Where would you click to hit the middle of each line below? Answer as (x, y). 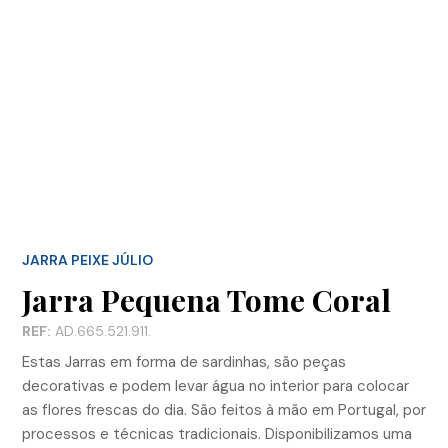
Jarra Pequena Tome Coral (206, 299)
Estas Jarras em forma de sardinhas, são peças (184, 361)
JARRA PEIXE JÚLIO (87, 260)
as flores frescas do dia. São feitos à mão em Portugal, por (224, 409)
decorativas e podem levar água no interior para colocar (215, 385)
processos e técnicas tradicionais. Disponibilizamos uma (217, 433)
